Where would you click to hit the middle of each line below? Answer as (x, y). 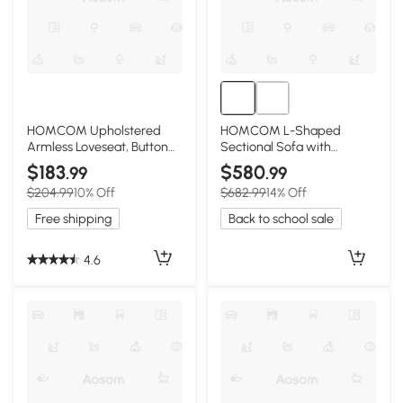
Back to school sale (282, 219)
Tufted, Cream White (85, 162)
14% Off (287, 193)
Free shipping (73, 219)
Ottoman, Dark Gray (278, 162)
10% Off (94, 193)
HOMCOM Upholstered (94, 130)
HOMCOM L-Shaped (281, 130)
